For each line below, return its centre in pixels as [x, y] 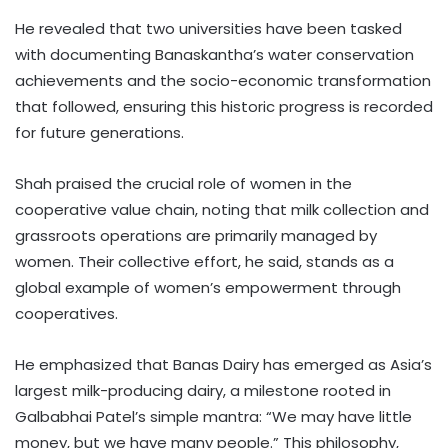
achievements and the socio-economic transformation [223, 81]
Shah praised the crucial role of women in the [183, 184]
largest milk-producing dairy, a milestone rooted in [203, 391]
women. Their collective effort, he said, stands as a [204, 262]
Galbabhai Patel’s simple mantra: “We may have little [213, 417]
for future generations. [99, 133]
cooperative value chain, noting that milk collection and [222, 210]
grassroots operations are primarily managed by [196, 236]
